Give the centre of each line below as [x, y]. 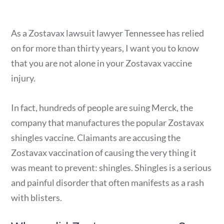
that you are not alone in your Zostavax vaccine [102, 63]
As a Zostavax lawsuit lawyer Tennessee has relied [108, 33]
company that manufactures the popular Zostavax [108, 122]
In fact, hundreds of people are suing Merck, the [102, 107]
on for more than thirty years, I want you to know [105, 48]
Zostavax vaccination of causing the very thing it [104, 152]
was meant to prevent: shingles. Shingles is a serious [111, 167]
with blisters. [37, 197]
